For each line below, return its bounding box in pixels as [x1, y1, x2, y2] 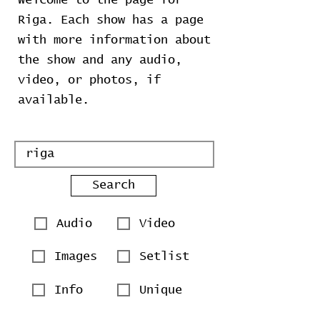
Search [92, 179, 135, 191]
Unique [139, 284, 182, 296]
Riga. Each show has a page [18, 14, 204, 26]
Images [54, 250, 97, 263]
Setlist [139, 250, 189, 263]
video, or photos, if [18, 74, 161, 86]
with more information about [18, 34, 211, 46]
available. [18, 94, 89, 106]
